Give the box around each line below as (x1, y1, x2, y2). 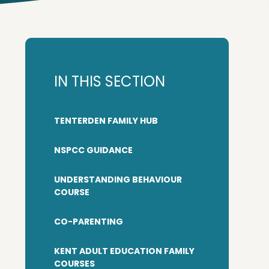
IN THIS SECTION (54, 71, 166, 91)
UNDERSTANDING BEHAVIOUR (54, 174, 183, 186)
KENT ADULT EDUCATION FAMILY (54, 245, 195, 257)
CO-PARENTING (54, 216, 124, 228)
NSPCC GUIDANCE (54, 144, 133, 156)
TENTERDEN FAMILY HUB (54, 115, 159, 127)
